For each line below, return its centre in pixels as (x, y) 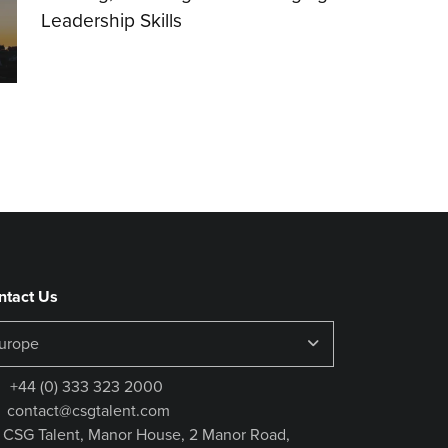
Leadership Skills (112, 20)
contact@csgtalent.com (88, 410)
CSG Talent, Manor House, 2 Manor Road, (146, 434)
